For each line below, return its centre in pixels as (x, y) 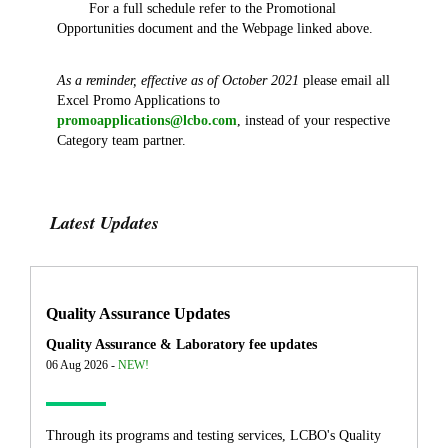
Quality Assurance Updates (138, 313)
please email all (346, 80)
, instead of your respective (313, 120)
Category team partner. (121, 140)
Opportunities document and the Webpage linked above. (214, 28)
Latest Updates (104, 222)
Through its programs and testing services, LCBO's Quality (213, 435)
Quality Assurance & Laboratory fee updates (181, 344)
